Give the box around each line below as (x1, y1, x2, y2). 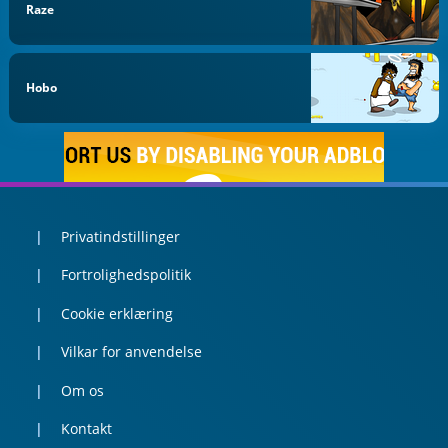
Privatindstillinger (60, 226, 180, 246)
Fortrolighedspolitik (60, 265, 191, 285)
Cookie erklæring (60, 303, 173, 323)
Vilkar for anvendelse (60, 342, 202, 362)
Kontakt (60, 419, 112, 439)
